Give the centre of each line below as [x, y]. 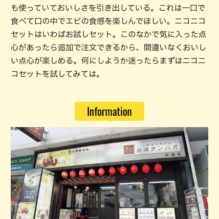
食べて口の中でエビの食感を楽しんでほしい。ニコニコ [108, 21]
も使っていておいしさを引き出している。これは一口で [108, 8]
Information [109, 111]
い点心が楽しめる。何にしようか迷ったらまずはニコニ [108, 61]
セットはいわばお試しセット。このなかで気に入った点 [109, 34]
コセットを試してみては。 [57, 74]
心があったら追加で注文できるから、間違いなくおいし [109, 48]
